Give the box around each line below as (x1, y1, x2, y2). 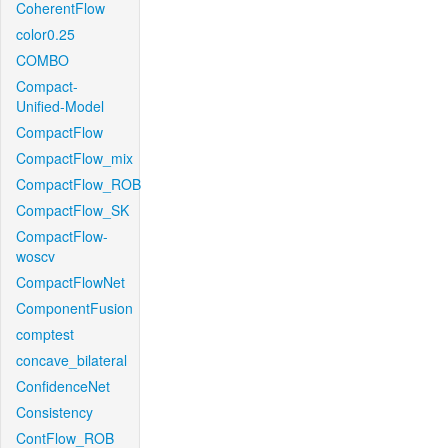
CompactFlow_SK (16, 200, 129, 220)
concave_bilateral (16, 350, 127, 370)
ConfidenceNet (16, 376, 110, 396)
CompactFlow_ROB (16, 174, 141, 194)
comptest (16, 324, 74, 344)
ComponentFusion (16, 298, 133, 318)
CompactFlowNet (16, 272, 125, 292)
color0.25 (16, 24, 75, 44)
